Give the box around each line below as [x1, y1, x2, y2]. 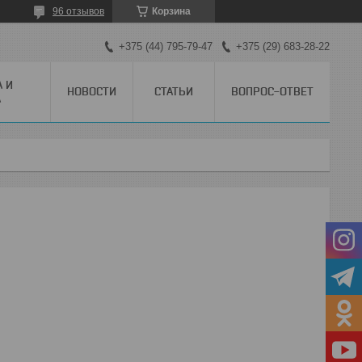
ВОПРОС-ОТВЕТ [231, 84, 314, 98]
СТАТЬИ [154, 84, 193, 98]
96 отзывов [53, 6, 104, 17]
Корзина [152, 6, 191, 17]
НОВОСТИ [67, 84, 116, 98]
